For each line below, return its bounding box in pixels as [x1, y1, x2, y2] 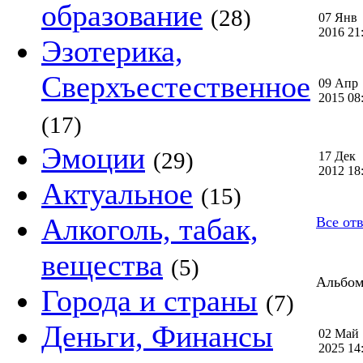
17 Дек [318, 149, 356, 163]
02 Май [318, 327, 359, 340]
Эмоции [41, 141, 145, 175]
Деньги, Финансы [41, 319, 273, 353]
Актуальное [41, 177, 193, 211]
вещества [41, 248, 163, 282]
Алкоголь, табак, [41, 212, 258, 246]
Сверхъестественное [41, 70, 310, 104]
